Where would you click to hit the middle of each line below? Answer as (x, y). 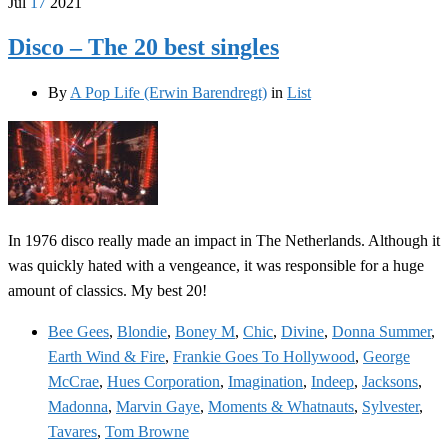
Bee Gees (78, 331)
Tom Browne (147, 431)
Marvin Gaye (158, 406)
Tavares (72, 431)
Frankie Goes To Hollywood (264, 356)
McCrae (73, 381)
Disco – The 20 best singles (143, 46)
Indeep (332, 381)
